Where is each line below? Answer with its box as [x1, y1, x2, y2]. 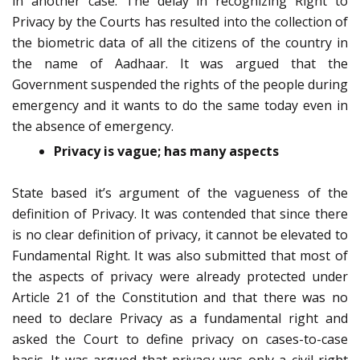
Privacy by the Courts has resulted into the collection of [12, 13, 348, 31]
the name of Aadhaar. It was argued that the [12, 55, 348, 73]
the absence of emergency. [12, 117, 174, 136]
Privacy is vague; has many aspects [54, 142, 279, 161]
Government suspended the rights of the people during [12, 76, 348, 94]
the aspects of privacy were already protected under [12, 268, 348, 286]
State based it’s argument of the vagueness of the [12, 184, 348, 202]
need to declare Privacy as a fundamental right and [12, 309, 348, 328]
